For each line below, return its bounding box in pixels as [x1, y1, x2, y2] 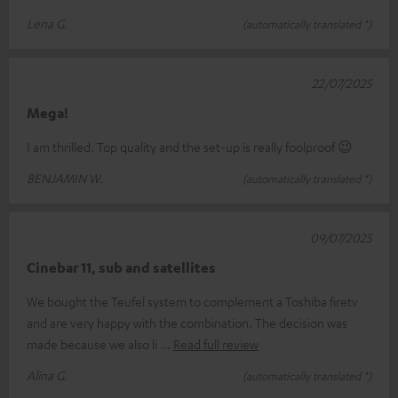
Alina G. [27, 366, 68, 383]
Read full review [173, 335, 259, 352]
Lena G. [27, 14, 68, 31]
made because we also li [27, 335, 160, 352]
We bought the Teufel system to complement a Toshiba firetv [27, 292, 358, 309]
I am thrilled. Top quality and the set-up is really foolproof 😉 [27, 138, 353, 155]
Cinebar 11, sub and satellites [27, 258, 216, 276]
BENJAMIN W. [27, 169, 103, 186]
